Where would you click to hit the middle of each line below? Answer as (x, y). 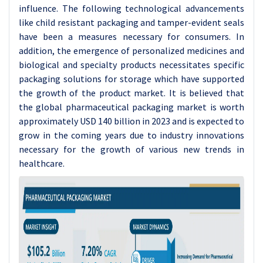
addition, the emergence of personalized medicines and (131, 50)
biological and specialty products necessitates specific (131, 65)
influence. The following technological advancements (131, 8)
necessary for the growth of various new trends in (131, 149)
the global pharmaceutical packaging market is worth (131, 107)
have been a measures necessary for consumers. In (131, 36)
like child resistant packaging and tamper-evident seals (131, 22)
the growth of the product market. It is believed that (131, 93)
